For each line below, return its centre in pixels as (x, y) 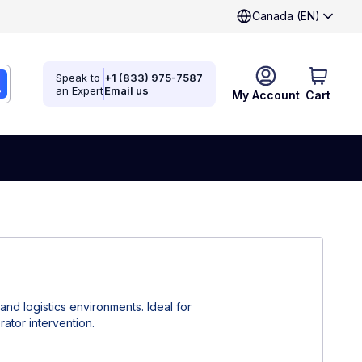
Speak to (78, 78)
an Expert (80, 90)
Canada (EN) (286, 16)
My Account (266, 95)
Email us (126, 90)
